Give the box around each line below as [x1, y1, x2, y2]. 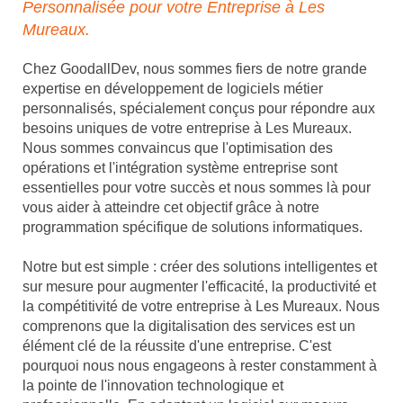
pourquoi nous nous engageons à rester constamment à [22, 358, 377, 374]
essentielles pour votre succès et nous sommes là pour [22, 180, 371, 196]
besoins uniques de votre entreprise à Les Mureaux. [22, 121, 352, 137]
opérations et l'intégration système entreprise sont [22, 160, 337, 176]
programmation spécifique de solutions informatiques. [22, 219, 363, 236]
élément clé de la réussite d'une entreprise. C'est [22, 338, 331, 354]
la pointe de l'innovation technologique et [22, 378, 283, 394]
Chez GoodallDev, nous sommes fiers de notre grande [22, 61, 367, 77]
